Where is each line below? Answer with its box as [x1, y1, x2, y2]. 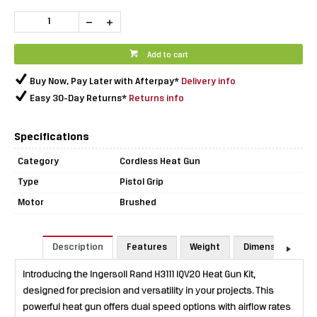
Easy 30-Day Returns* [28, 93, 129, 105]
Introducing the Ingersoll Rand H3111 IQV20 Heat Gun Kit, [23, 270, 255, 281]
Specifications [14, 132, 89, 144]
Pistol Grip [120, 177, 163, 188]
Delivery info [181, 76, 236, 88]
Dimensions [243, 242, 294, 253]
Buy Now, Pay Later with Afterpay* [28, 76, 181, 88]
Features [126, 242, 167, 253]
